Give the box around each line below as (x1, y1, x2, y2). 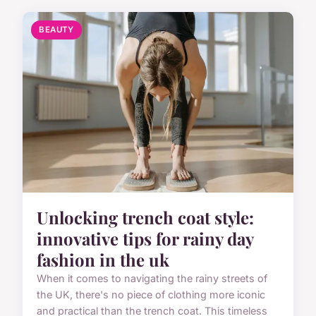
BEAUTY (39, 25, 74, 35)
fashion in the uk (37, 248, 169, 272)
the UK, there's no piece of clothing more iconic (37, 288, 265, 301)
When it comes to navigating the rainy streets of (37, 272, 267, 285)
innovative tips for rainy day (37, 227, 253, 250)
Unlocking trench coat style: (37, 206, 254, 229)
